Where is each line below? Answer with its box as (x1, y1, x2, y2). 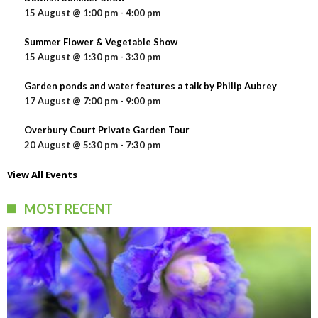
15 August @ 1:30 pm (24, 51, 118, 63)
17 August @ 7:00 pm (24, 95, 118, 107)
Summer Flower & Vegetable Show (24, 36, 177, 48)
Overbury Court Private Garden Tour (24, 124, 190, 136)
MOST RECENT (24, 201, 113, 217)
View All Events (7, 168, 77, 182)
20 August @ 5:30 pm (24, 139, 118, 151)
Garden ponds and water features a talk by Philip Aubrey (24, 80, 277, 92)
